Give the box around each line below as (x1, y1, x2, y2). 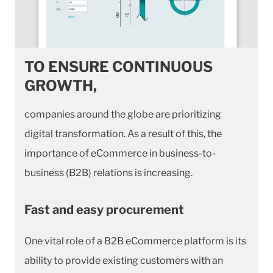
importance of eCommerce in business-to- (24, 147, 216, 159)
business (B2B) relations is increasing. (24, 166, 193, 179)
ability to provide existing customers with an (24, 254, 223, 266)
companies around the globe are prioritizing (24, 108, 221, 120)
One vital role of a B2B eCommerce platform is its (24, 235, 246, 247)
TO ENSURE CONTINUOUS (24, 57, 213, 76)
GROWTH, (24, 76, 97, 94)
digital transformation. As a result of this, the (24, 127, 222, 140)
